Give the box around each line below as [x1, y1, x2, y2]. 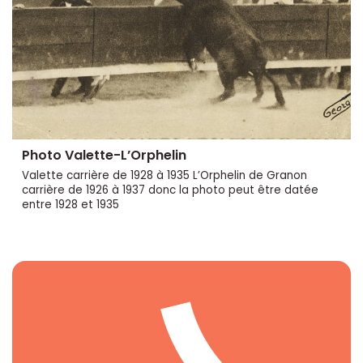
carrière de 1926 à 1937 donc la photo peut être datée [22, 181, 318, 198]
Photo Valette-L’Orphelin [22, 145, 186, 164]
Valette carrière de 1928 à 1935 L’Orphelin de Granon [22, 167, 307, 183]
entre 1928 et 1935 [22, 196, 119, 212]
